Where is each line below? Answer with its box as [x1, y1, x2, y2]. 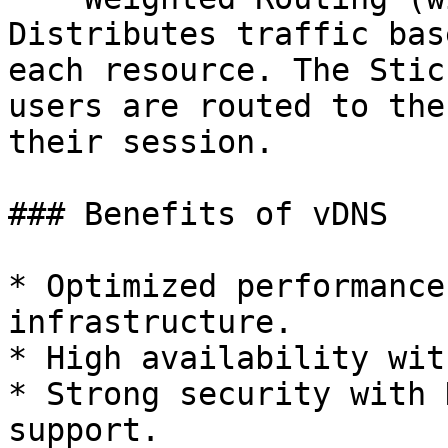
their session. [8, 124, 274, 160]
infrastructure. [8, 304, 293, 340]
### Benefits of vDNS [8, 196, 388, 232]
